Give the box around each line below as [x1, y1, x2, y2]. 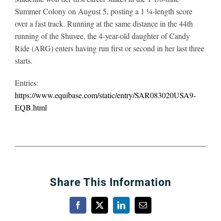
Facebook [77, 204, 108, 213]
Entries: [14, 77, 38, 88]
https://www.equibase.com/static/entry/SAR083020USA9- [14, 89, 196, 100]
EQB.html [14, 102, 47, 112]
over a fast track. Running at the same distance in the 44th [14, 18, 193, 29]
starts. [14, 55, 33, 66]
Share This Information [50, 176, 171, 188]
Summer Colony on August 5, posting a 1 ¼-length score [14, 5, 192, 16]
